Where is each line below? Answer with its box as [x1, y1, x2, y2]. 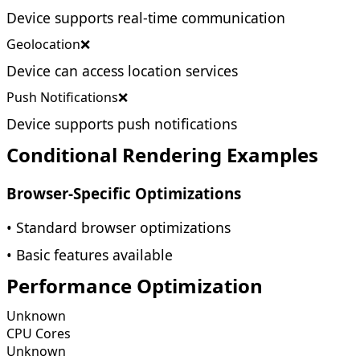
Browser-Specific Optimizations [6, 182, 241, 203]
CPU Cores [6, 325, 71, 343]
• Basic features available [6, 245, 173, 265]
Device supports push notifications [6, 114, 237, 133]
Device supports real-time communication [6, 8, 285, 27]
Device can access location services [6, 61, 238, 80]
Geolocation [6, 35, 80, 53]
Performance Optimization [6, 272, 263, 300]
